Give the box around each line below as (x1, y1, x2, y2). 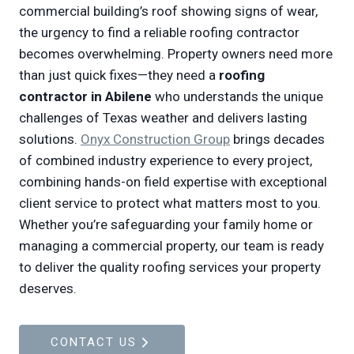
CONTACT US (51, 335, 137, 349)
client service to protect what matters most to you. (19, 195, 321, 211)
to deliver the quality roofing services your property (19, 259, 321, 275)
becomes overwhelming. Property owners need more (19, 46, 333, 62)
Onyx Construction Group (81, 131, 230, 147)
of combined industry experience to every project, (19, 153, 312, 168)
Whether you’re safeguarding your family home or (19, 217, 313, 232)
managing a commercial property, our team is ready (19, 238, 324, 254)
